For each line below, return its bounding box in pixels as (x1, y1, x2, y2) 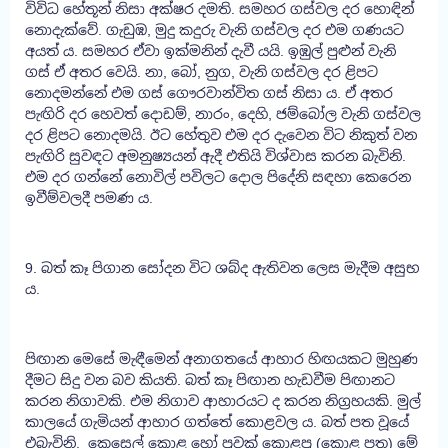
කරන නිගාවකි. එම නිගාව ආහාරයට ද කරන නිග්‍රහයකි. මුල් (25, 392, 421, 409)
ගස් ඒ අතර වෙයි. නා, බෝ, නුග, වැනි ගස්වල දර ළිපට (25, 63, 378, 80)
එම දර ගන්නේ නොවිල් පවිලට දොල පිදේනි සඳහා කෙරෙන (25, 168, 411, 185)
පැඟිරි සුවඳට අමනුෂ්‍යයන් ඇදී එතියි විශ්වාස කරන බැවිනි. (25, 147, 406, 164)
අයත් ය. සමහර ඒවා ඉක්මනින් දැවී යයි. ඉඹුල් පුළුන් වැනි (25, 42, 396, 59)
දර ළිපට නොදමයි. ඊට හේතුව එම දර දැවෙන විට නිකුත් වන (25, 126, 417, 143)
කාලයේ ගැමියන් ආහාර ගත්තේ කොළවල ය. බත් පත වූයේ (25, 413, 409, 430)
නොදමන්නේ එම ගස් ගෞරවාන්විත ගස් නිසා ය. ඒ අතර (25, 84, 393, 101)
